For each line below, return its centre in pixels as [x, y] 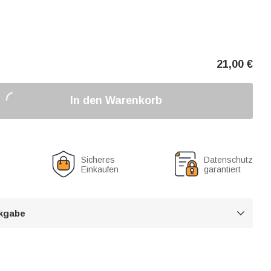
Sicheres [98, 159]
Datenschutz [228, 159]
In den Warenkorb [116, 100]
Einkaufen [100, 169]
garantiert [222, 169]
